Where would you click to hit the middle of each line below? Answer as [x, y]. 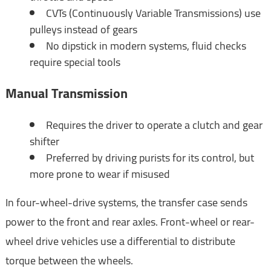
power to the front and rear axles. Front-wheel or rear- [130, 221]
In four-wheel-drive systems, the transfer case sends [126, 202]
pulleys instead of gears [83, 29]
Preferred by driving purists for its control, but [150, 157]
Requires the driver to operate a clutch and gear [154, 125]
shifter [44, 141]
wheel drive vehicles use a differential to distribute [120, 241]
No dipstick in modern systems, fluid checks [146, 45]
